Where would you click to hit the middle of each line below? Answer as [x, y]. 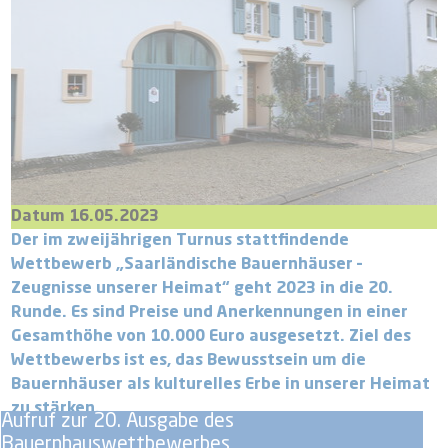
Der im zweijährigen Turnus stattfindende [180, 240]
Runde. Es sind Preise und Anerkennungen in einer [210, 312]
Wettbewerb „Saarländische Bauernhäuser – [187, 264]
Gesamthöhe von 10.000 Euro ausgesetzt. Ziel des [211, 336]
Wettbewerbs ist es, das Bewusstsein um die [189, 360]
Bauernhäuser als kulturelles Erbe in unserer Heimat [221, 384]
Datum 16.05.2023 [85, 216]
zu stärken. [56, 408]
